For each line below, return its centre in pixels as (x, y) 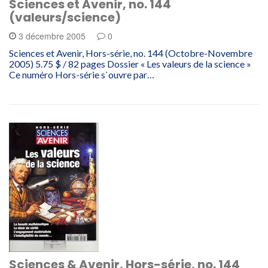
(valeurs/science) (65, 17)
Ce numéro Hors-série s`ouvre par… (82, 74)
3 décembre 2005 (52, 36)
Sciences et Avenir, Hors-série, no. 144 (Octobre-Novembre (131, 53)
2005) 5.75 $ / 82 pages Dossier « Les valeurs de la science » (130, 63)
